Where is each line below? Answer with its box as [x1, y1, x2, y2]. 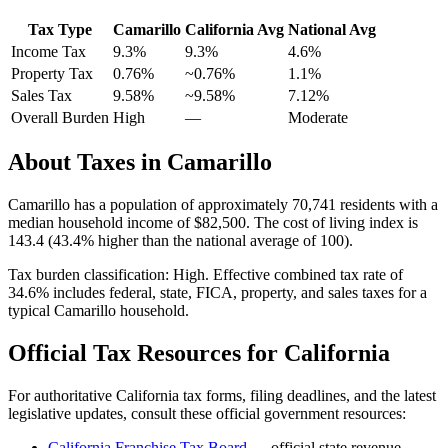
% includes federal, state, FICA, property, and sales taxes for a [36, 284, 427, 302]
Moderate [288, 108, 348, 126]
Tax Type [28, 20, 92, 38]
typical [8, 302, 54, 320]
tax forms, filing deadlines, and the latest [179, 387, 436, 405]
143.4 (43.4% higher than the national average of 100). [8, 232, 353, 250]
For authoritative [8, 387, 116, 405]
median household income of [8, 214, 194, 232]
